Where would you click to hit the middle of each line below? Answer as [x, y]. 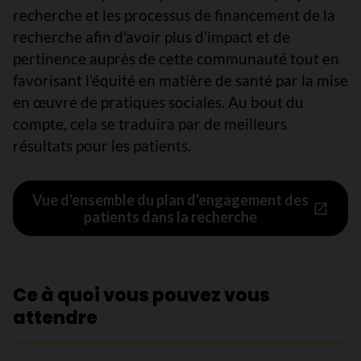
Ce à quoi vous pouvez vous [141, 295]
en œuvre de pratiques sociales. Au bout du [158, 102]
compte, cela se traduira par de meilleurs [150, 124]
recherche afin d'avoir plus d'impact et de [151, 37]
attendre [55, 318]
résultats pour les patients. [102, 145]
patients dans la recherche [170, 216]
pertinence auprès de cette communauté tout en [176, 58]
